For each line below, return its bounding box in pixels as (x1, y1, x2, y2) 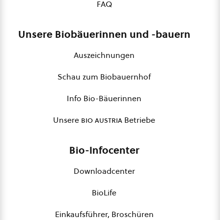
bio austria (81, 114, 122, 126)
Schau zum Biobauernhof (57, 71, 151, 82)
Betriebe (122, 114, 155, 126)
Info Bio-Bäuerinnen (67, 93, 141, 104)
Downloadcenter (73, 165, 135, 177)
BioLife (92, 187, 116, 198)
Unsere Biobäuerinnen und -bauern (18, 27, 191, 42)
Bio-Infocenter (69, 143, 139, 158)
